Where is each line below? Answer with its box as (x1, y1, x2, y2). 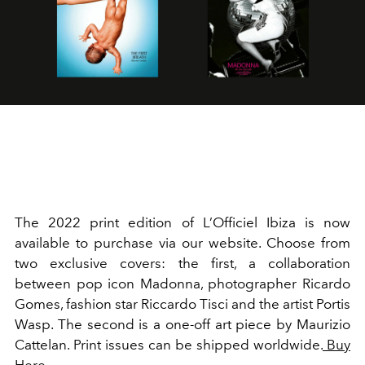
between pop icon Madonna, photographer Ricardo (15, 275, 350, 292)
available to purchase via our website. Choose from (15, 235, 350, 251)
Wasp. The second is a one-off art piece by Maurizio (15, 316, 350, 332)
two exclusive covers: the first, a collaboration (15, 255, 350, 271)
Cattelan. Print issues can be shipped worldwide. (15, 336, 323, 353)
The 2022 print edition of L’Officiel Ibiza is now (15, 214, 350, 231)
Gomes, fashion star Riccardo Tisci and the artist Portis (15, 296, 350, 312)
